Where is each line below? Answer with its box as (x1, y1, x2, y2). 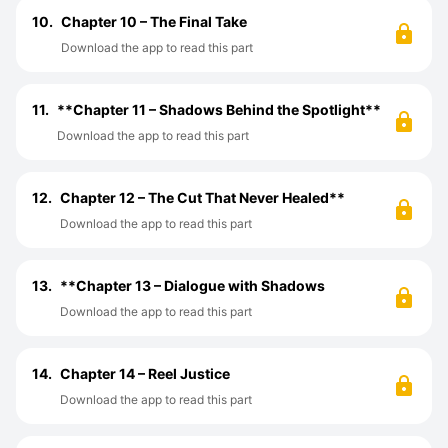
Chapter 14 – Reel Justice (60, 365, 230, 382)
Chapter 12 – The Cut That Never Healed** (60, 189, 345, 206)
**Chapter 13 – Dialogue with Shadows (60, 277, 325, 294)
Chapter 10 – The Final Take (61, 13, 247, 30)
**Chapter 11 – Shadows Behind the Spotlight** (57, 101, 381, 118)
